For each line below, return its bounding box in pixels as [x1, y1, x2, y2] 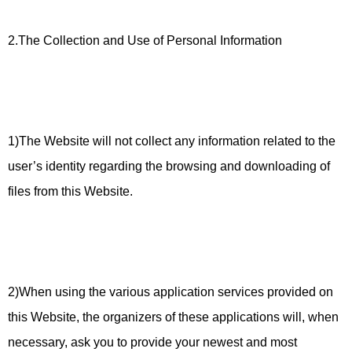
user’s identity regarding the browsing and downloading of [8, 159, 330, 173]
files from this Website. [8, 185, 136, 198]
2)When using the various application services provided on [8, 285, 333, 299]
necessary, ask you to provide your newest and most [8, 335, 297, 349]
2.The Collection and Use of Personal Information [8, 34, 282, 47]
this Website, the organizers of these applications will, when [8, 310, 339, 324]
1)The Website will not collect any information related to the [8, 134, 335, 148]
